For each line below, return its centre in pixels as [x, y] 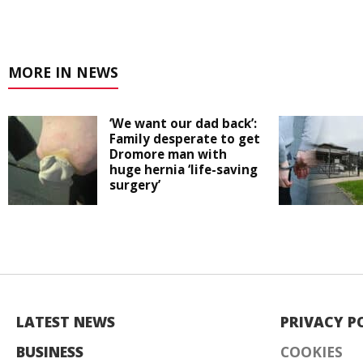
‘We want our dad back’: [183, 124]
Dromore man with [168, 154]
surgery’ [135, 185]
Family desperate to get [185, 139]
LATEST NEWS [66, 322]
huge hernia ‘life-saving [184, 170]
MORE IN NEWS [63, 73]
